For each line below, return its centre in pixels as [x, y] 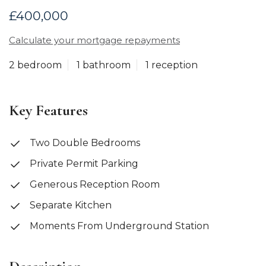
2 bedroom [35, 65]
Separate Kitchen [69, 205]
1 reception [172, 65]
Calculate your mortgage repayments [94, 40]
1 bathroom [104, 65]
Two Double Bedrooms [84, 143]
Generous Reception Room [94, 185]
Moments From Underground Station [118, 226]
